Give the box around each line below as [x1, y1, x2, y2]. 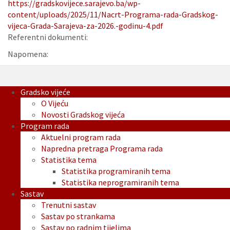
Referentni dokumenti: [8, 32, 88, 43]
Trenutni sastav [41, 200, 96, 210]
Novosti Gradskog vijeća [41, 109, 125, 120]
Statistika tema [41, 155, 97, 165]
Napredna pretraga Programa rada [41, 143, 163, 154]
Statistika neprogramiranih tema [62, 177, 179, 188]
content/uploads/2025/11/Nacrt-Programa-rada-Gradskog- [8, 9, 218, 20]
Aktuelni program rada [41, 132, 121, 143]
